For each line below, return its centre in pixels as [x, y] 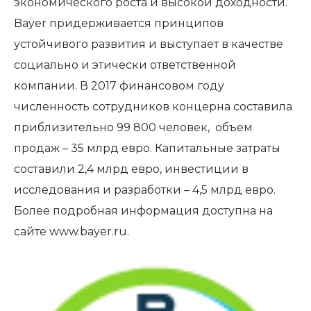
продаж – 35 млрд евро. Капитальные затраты [147, 148]
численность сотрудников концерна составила [153, 107]
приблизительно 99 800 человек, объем [133, 127]
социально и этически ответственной [125, 65]
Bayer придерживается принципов [119, 23]
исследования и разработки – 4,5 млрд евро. [145, 190]
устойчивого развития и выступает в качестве [149, 44]
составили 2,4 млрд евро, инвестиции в [131, 169]
